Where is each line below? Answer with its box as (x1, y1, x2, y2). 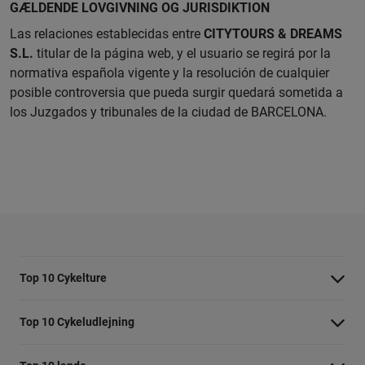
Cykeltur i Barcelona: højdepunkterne (20, 308, 204, 321)
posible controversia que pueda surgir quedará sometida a (10, 85, 343, 100)
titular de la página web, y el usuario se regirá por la (33, 46, 331, 61)
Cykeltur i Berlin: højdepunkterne (20, 338, 181, 351)
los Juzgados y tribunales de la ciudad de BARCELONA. (10, 104, 327, 120)
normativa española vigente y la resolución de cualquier (10, 65, 329, 81)
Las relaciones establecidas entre (10, 26, 204, 42)
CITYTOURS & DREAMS (204, 26, 342, 42)
